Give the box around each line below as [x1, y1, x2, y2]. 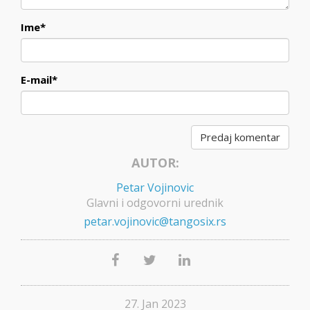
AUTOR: [131, 154, 179, 172]
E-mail [21, 72, 52, 86]
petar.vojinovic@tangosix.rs [84, 214, 226, 230]
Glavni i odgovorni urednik [86, 195, 224, 211]
